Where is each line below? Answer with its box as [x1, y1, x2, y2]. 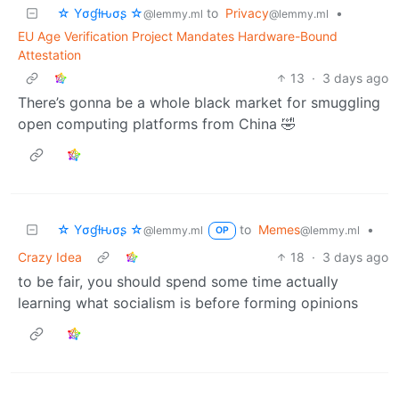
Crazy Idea [18, 248, 82, 265]
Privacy [225, 4, 269, 20]
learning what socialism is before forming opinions [18, 293, 358, 312]
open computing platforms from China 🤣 [18, 114, 296, 133]
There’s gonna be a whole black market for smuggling [18, 93, 380, 111]
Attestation [18, 46, 81, 62]
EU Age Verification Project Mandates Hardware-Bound [18, 28, 338, 44]
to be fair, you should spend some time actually [18, 272, 338, 290]
